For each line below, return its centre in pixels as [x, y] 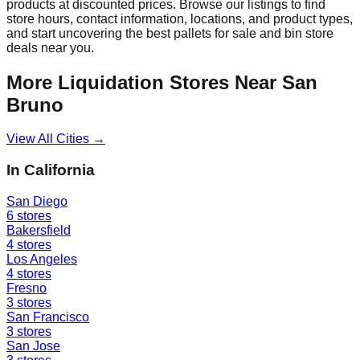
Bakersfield [39, 230]
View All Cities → [56, 139]
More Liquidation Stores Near [144, 82]
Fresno [27, 288]
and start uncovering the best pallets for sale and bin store [170, 33]
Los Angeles [42, 259]
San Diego [37, 201]
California [59, 170]
